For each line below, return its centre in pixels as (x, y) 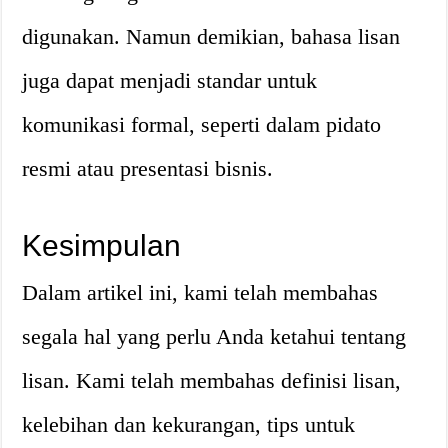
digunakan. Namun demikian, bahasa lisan (211, 36)
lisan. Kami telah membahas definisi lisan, (212, 380)
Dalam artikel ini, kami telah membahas (200, 292)
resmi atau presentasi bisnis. (148, 168)
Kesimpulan (102, 245)
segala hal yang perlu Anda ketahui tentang (214, 336)
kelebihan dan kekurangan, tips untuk (189, 424)
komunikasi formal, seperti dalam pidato (202, 124)
